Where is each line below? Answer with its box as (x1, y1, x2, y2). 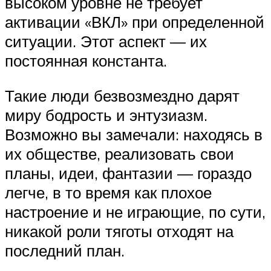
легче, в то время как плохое (5, 182, 212, 202)
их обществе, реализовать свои (5, 143, 234, 163)
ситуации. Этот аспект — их (5, 31, 207, 51)
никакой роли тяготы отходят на (5, 221, 233, 241)
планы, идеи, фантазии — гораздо (5, 163, 252, 183)
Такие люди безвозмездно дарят (5, 85, 240, 105)
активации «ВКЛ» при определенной (5, 12, 264, 32)
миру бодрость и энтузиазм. (5, 105, 207, 125)
